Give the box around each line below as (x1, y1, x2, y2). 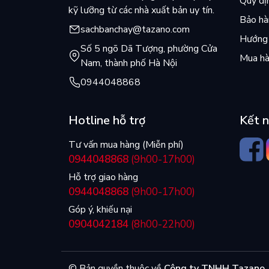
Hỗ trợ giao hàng (68, 170, 138, 184)
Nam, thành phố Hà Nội (80, 56, 177, 70)
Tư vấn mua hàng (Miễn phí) (68, 138, 184, 151)
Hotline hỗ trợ (68, 112, 145, 128)
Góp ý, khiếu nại (68, 202, 132, 216)
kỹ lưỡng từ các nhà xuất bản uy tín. (68, 3, 214, 17)
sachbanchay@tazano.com (80, 22, 190, 36)
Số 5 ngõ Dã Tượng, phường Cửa (80, 41, 217, 55)
